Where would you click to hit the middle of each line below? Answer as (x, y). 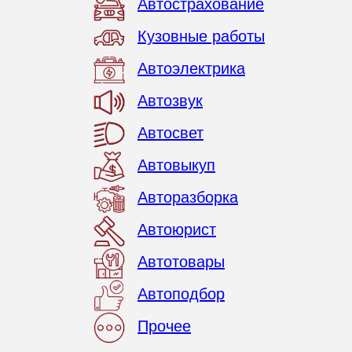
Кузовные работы (201, 37)
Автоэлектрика (191, 69)
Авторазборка (188, 198)
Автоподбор (181, 294)
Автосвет (170, 133)
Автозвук (170, 101)
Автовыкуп (176, 165)
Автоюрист (177, 230)
